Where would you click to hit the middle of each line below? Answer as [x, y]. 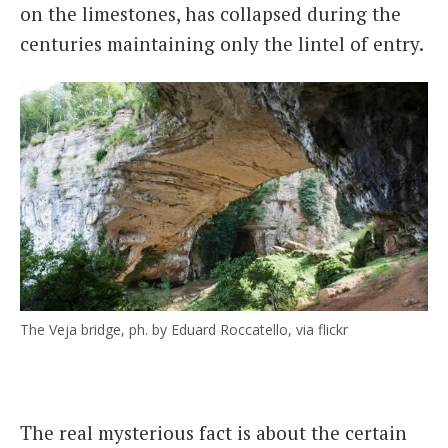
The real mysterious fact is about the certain [213, 433]
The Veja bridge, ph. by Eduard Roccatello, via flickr [184, 330]
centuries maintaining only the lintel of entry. [222, 43]
